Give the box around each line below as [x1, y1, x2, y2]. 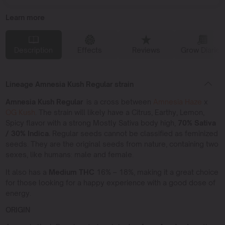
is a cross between [84, 97, 153, 106]
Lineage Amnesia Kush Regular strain [5, 80, 134, 89]
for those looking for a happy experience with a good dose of [5, 178, 215, 187]
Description [14, 46, 53, 55]
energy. [5, 189, 31, 198]
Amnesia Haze [153, 97, 202, 106]
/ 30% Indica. [5, 129, 50, 138]
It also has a [5, 168, 49, 177]
